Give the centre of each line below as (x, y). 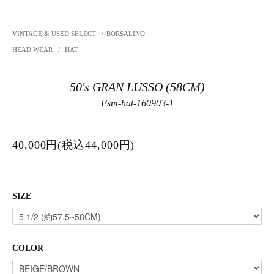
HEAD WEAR (33, 50)
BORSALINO (126, 34)
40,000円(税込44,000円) (74, 145)
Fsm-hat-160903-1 (137, 103)
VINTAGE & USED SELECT (54, 34)
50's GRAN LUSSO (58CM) (137, 87)
